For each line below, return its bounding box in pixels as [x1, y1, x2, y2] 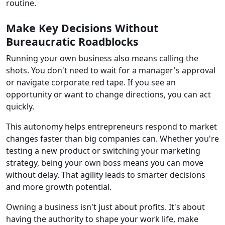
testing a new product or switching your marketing [6, 145, 200, 157]
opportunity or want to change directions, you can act [6, 89, 211, 100]
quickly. [6, 101, 34, 113]
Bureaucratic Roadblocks [6, 34, 139, 49]
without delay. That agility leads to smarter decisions [6, 169, 205, 181]
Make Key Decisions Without [6, 21, 158, 36]
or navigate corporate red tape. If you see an [6, 77, 176, 88]
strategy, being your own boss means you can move [6, 157, 203, 169]
